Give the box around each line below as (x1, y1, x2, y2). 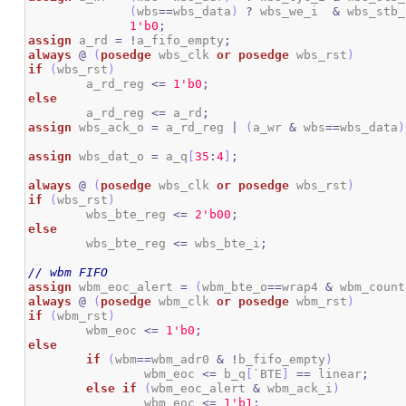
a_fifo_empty (137, 34, 225, 48)
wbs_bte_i (188, 237, 261, 251)
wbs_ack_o (72, 121, 152, 135)
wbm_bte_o (202, 280, 268, 295)
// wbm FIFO (28, 266, 109, 280)
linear (311, 367, 362, 382)
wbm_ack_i (260, 382, 333, 396)
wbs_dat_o (72, 150, 152, 164)
